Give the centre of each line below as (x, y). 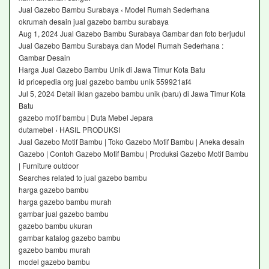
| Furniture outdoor (50, 165)
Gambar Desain (45, 57)
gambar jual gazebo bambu (64, 213)
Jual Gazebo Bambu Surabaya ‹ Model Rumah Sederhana (114, 9)
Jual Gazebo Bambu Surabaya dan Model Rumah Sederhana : (121, 45)
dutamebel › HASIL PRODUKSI (69, 129)
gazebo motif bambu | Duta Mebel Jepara (86, 117)
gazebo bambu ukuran (56, 225)
